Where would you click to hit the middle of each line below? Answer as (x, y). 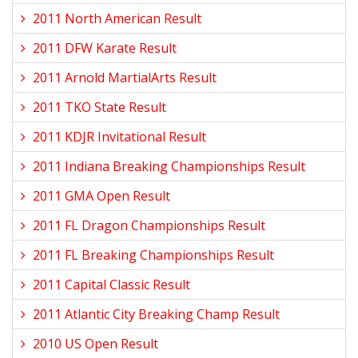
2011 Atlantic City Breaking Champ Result (156, 314)
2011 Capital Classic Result (111, 284)
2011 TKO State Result (99, 107)
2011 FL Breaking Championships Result (153, 255)
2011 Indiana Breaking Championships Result (169, 166)
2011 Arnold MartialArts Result (125, 78)
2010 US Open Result (95, 344)
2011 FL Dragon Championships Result (149, 225)
